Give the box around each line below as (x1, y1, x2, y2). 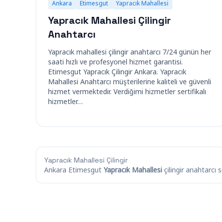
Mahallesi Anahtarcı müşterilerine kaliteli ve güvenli (48, 76, 211, 86)
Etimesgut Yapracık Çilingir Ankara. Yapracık (48, 66, 186, 76)
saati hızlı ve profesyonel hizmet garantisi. (48, 56, 183, 66)
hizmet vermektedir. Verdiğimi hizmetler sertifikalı (48, 86, 206, 96)
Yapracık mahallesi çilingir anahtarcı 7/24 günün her (48, 47, 211, 56)
